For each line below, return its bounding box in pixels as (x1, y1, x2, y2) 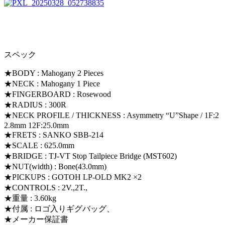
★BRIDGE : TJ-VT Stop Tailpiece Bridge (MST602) (4, 151, 177, 160)
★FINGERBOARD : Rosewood (4, 89, 111, 98)
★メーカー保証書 (4, 214, 68, 223)
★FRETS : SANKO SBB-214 (4, 130, 103, 139)
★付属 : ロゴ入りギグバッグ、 (4, 204, 115, 213)
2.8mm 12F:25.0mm (4, 121, 69, 130)
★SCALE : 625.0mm (4, 141, 74, 150)
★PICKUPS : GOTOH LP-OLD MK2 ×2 (4, 172, 142, 181)
